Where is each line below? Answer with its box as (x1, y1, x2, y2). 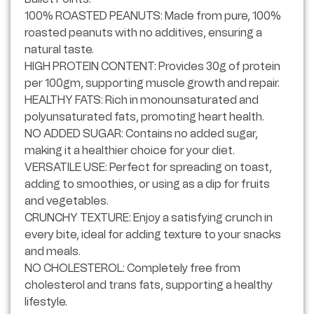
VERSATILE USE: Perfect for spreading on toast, (25, 161, 272, 175)
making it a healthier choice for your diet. (25, 144, 235, 158)
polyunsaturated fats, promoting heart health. (25, 110, 264, 124)
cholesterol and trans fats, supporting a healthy (25, 278, 273, 292)
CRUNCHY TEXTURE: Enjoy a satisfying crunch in (25, 211, 273, 225)
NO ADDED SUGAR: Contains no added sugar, (25, 127, 258, 141)
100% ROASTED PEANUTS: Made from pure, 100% (25, 9, 281, 23)
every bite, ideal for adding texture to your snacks (25, 228, 281, 242)
